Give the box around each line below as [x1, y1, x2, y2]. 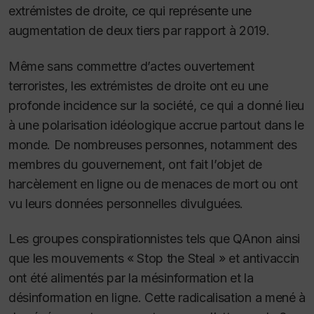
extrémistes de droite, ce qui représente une [8, 4, 252, 19]
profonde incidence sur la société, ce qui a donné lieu [8, 97, 304, 113]
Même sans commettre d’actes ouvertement [8, 58, 254, 74]
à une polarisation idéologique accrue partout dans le [8, 117, 304, 132]
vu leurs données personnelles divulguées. [8, 196, 244, 211]
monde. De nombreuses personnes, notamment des [8, 137, 297, 152]
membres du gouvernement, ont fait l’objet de [8, 156, 263, 172]
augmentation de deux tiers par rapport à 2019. [8, 23, 270, 39]
